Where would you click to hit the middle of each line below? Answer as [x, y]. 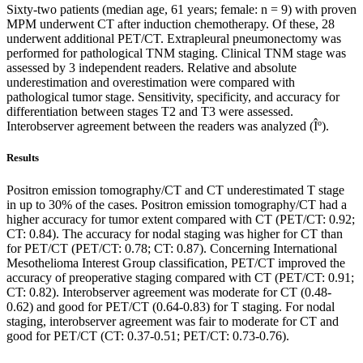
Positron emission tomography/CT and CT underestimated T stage [175, 190]
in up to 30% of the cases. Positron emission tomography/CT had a [177, 204]
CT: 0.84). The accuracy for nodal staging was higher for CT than [175, 233]
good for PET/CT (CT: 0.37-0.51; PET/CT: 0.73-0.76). [148, 335]
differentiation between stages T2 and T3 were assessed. [150, 112]
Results [23, 158]
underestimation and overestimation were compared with [151, 83]
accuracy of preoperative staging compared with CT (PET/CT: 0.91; [180, 277]
